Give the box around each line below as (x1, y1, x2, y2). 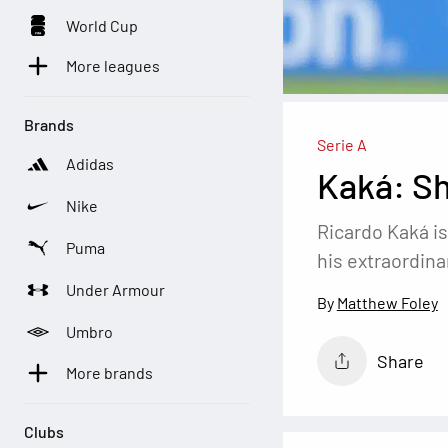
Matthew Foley (336, 292, 438, 312)
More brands (66, 363, 154, 383)
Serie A (316, 135, 367, 155)
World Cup (66, 15, 139, 35)
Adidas (66, 154, 115, 174)
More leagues (66, 56, 161, 76)
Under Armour (66, 280, 166, 300)
